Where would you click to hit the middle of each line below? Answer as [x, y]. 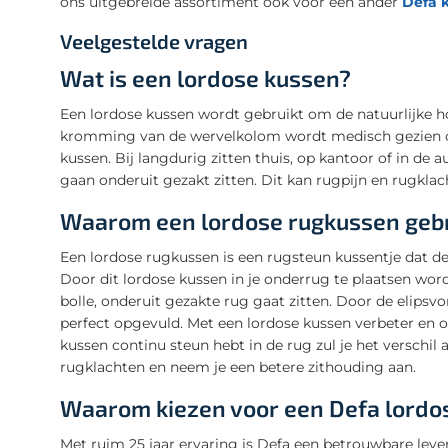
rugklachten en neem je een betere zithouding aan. [238, 366]
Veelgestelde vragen [154, 40]
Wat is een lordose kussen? [205, 77]
